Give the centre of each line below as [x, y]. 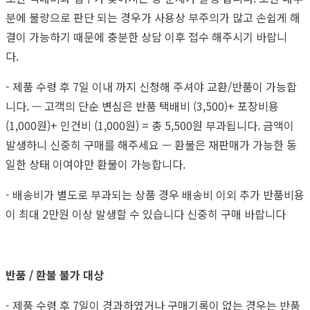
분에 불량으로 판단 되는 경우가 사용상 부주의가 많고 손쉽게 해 [153, 17]
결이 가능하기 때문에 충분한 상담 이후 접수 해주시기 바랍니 [146, 36]
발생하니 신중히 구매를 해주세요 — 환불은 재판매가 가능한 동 [151, 144]
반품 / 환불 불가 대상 [56, 274]
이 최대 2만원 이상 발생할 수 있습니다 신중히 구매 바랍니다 [147, 213]
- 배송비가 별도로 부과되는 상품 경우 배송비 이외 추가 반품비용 [155, 194]
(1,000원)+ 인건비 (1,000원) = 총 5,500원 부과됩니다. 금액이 [150, 125]
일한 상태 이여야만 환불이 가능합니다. [98, 164]
